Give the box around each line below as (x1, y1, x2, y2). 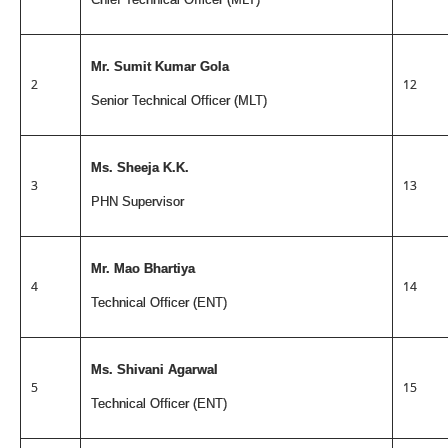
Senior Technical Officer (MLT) (91, 92, 267, 108)
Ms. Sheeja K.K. (91, 160, 189, 175)
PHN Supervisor (91, 193, 184, 209)
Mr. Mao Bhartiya (91, 261, 195, 276)
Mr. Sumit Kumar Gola (91, 59, 229, 74)
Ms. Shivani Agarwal (91, 362, 218, 377)
